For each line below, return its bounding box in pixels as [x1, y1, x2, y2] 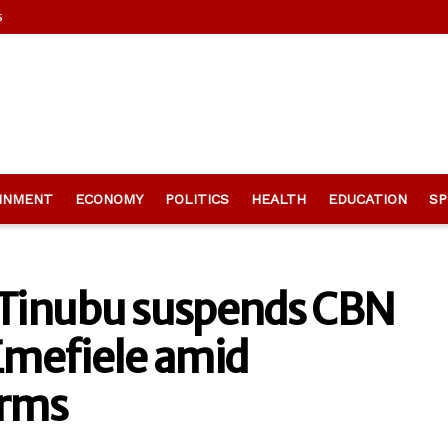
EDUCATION [328, 191, 407, 207]
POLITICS [165, 191, 229, 207]
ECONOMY [75, 191, 143, 207]
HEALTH [251, 191, 306, 207]
